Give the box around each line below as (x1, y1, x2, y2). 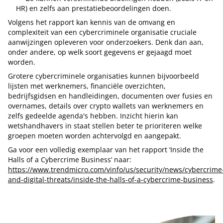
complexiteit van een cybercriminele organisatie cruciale (8, 27, 197, 37)
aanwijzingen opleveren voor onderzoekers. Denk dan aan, (8, 37, 204, 47)
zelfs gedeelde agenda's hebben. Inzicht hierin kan (8, 111, 178, 120)
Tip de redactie (16, 193, 67, 203)
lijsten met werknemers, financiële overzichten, (8, 81, 166, 91)
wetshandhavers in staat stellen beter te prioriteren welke (8, 120, 202, 130)
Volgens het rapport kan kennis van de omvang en (8, 17, 175, 27)
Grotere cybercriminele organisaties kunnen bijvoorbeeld (8, 71, 199, 81)
